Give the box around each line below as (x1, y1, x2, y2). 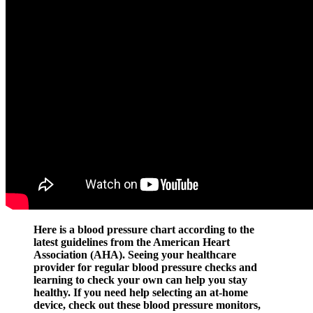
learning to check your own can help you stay (34, 274, 247, 286)
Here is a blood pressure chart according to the (34, 224, 254, 236)
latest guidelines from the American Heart (34, 236, 230, 249)
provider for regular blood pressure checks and (34, 261, 257, 274)
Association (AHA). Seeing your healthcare (34, 249, 236, 261)
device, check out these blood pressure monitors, (34, 299, 261, 312)
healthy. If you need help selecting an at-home (34, 286, 248, 299)
